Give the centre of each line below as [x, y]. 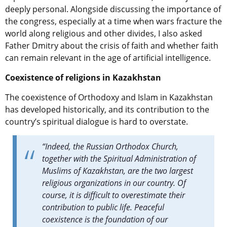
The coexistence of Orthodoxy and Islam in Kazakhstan [109, 98]
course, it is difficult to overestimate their [113, 195]
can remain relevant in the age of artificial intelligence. [108, 58]
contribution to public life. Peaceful [103, 207]
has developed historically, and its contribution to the [107, 110]
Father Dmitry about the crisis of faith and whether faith [112, 46]
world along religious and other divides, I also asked [104, 34]
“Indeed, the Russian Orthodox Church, [110, 147]
